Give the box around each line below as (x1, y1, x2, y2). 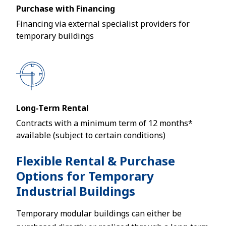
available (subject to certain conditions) (16, 130, 165, 141)
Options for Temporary (16, 167, 154, 184)
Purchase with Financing (16, 3, 115, 14)
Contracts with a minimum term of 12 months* (16, 118, 193, 129)
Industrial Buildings (16, 183, 135, 199)
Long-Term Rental (16, 102, 89, 114)
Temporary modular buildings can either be (16, 208, 182, 219)
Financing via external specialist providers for (16, 18, 190, 29)
